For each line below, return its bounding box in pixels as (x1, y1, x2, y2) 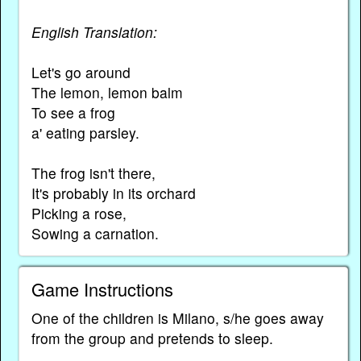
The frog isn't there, (31, 162, 156, 183)
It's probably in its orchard (31, 182, 196, 203)
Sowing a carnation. (31, 222, 159, 243)
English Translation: (31, 21, 157, 42)
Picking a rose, (31, 202, 127, 223)
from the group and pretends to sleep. (31, 327, 273, 348)
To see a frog (31, 102, 115, 122)
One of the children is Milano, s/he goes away (31, 307, 324, 328)
